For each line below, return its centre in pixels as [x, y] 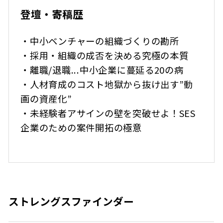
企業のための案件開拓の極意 [81, 128]
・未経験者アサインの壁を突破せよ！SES [108, 113]
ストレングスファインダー [71, 201]
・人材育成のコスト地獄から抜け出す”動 [107, 84]
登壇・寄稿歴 [52, 14]
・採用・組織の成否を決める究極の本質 [105, 56]
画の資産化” [46, 99]
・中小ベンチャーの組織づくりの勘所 [100, 41]
